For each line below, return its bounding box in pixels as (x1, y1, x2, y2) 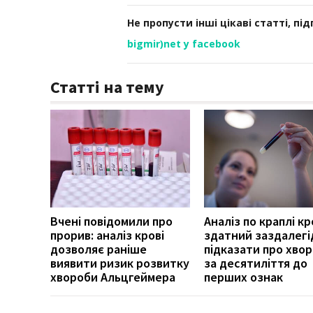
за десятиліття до (204, 254, 307, 271)
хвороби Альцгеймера (50, 268, 175, 285)
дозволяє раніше (50, 240, 147, 257)
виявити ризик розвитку (50, 254, 189, 271)
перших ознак (204, 268, 283, 285)
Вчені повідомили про (50, 212, 173, 229)
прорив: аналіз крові (50, 226, 164, 243)
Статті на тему (50, 75, 164, 98)
